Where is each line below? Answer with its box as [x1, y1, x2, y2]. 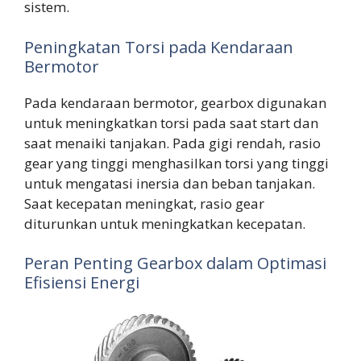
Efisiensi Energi [24, 272, 139, 294]
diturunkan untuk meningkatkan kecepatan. [24, 214, 305, 233]
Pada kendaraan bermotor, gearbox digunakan [24, 93, 326, 112]
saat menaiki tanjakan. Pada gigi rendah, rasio [24, 133, 321, 152]
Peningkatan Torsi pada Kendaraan [24, 35, 293, 58]
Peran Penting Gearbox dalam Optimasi [24, 252, 326, 275]
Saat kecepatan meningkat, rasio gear [24, 193, 264, 213]
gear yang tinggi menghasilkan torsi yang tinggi [24, 153, 329, 172]
